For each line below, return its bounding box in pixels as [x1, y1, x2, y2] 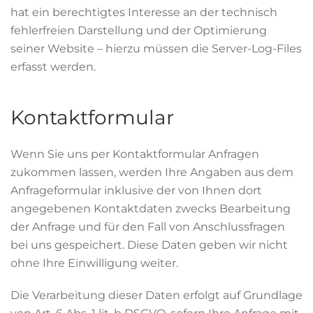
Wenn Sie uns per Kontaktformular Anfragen [10, 147, 259, 161]
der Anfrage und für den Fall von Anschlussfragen [10, 220, 285, 233]
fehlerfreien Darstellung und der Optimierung [10, 24, 267, 37]
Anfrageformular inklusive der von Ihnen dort [10, 184, 262, 197]
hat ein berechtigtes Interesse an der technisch [10, 6, 277, 19]
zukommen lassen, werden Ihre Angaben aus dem [10, 166, 293, 179]
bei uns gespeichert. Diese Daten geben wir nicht [10, 238, 288, 252]
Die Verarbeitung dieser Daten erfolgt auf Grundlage [10, 289, 303, 302]
